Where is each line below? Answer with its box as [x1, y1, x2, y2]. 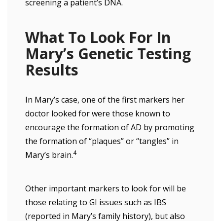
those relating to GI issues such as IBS [25, 197, 166, 208]
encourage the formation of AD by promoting [25, 122, 194, 133]
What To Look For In [25, 27, 171, 47]
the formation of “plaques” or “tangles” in [25, 136, 179, 147]
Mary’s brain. [25, 149, 73, 160]
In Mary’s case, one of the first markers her [25, 94, 184, 105]
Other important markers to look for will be [25, 183, 186, 194]
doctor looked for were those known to [25, 108, 170, 119]
